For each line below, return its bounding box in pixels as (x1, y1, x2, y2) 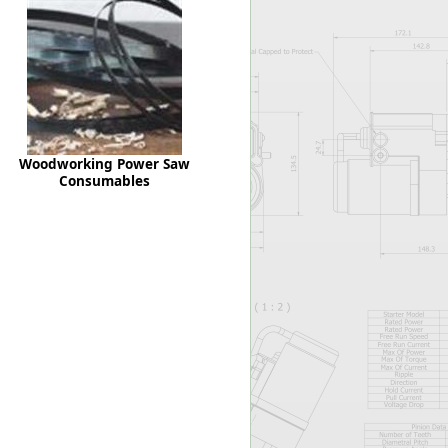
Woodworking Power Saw (19, 155, 190, 173)
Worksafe (127, 6, 191, 25)
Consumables (59, 172, 150, 190)
